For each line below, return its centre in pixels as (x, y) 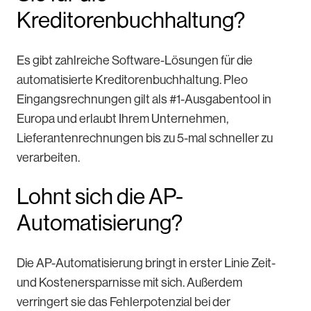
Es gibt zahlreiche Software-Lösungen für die (135, 60)
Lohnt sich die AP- (100, 196)
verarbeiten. (49, 157)
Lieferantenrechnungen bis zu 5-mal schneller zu (145, 138)
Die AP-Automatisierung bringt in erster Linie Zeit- (146, 263)
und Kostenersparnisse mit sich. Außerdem (129, 282)
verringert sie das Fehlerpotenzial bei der (124, 302)
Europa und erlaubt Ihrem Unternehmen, (123, 118)
